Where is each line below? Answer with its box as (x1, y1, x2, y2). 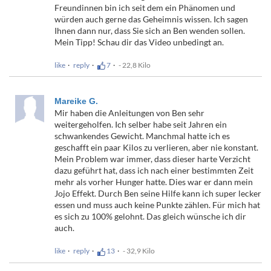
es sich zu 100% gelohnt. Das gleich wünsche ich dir (54, 211, 246, 222)
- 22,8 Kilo (119, 60, 151, 70)
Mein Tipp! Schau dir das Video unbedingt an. (54, 36, 224, 47)
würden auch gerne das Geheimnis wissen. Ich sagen (54, 13, 248, 24)
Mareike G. (54, 96, 98, 106)
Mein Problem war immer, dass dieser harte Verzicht (54, 154, 250, 165)
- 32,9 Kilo (123, 246, 155, 256)
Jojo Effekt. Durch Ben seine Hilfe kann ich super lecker (54, 188, 261, 199)
